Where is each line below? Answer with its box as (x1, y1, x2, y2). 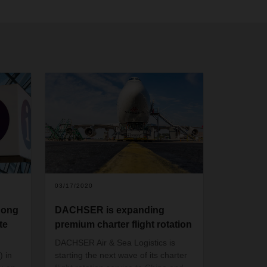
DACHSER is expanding (55, 205, 165, 216)
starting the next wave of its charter (55, 250, 188, 260)
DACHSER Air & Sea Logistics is (55, 238, 176, 248)
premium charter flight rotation (55, 219, 193, 230)
